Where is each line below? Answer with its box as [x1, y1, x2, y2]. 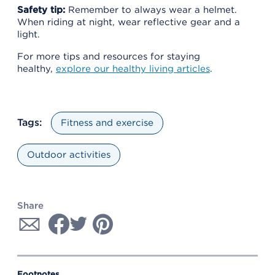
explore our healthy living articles [56, 63, 210, 74]
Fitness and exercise [61, 117, 153, 128]
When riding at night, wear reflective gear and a [17, 16, 240, 28]
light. [17, 28, 40, 40]
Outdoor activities [27, 149, 110, 160]
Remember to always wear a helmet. [65, 4, 237, 15]
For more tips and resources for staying [17, 50, 200, 62]
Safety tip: [17, 4, 65, 15]
